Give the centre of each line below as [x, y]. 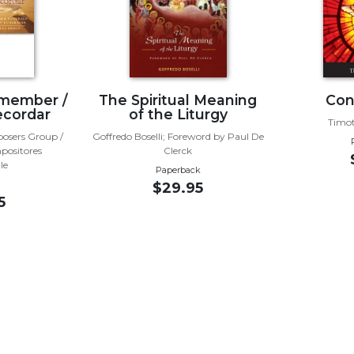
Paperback [178, 169]
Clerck [178, 150]
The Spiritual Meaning [178, 100]
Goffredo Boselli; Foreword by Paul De [178, 136]
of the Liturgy [178, 114]
